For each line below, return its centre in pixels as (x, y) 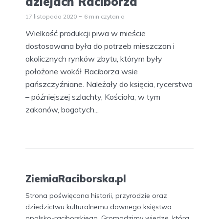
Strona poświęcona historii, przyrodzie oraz (96, 196)
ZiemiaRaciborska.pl (76, 178)
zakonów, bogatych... (62, 110)
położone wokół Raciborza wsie (82, 72)
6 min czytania (104, 17)
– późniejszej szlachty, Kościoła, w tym (93, 97)
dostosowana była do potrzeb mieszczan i (100, 46)
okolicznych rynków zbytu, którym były (94, 59)
